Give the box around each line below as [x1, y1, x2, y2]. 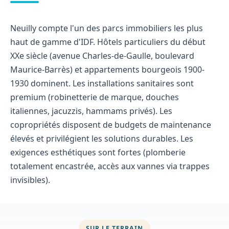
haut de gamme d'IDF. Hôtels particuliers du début [10, 36, 205, 48]
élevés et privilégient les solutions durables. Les [10, 133, 193, 145]
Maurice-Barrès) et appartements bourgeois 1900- [10, 64, 204, 76]
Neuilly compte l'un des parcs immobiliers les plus [10, 22, 203, 34]
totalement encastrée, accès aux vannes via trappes [10, 161, 210, 172]
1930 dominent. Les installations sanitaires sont [10, 78, 194, 89]
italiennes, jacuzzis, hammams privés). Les [10, 105, 172, 117]
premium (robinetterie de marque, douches [10, 91, 179, 103]
